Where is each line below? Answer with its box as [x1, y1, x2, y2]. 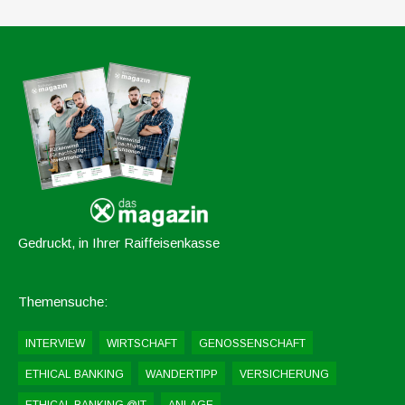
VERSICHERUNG [240, 368, 329, 381]
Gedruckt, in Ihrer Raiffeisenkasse [18, 235, 220, 251]
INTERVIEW [25, 337, 85, 351]
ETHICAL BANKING [25, 368, 124, 381]
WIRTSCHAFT [107, 337, 177, 351]
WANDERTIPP [146, 368, 218, 381]
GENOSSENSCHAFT [199, 337, 306, 351]
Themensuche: [18, 294, 108, 310]
